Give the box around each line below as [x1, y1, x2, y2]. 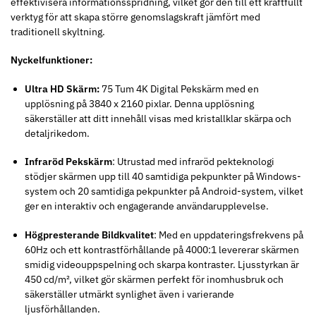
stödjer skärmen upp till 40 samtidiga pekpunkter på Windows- [25, 170, 301, 183]
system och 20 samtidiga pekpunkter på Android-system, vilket [25, 185, 303, 198]
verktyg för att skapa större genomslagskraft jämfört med [11, 10, 260, 23]
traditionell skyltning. [11, 25, 105, 38]
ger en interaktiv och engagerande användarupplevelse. [25, 200, 269, 213]
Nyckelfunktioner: [11, 54, 92, 67]
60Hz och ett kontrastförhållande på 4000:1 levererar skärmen [25, 243, 299, 257]
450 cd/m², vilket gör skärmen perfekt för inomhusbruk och [25, 273, 284, 286]
